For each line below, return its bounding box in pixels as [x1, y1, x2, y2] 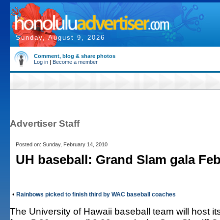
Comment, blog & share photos [34, 53, 115, 59]
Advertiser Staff [10, 118, 80, 129]
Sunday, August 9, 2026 [16, 34, 105, 41]
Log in [34, 59, 48, 65]
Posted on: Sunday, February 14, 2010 [16, 141, 108, 147]
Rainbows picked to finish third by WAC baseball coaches [16, 191, 176, 198]
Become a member [53, 59, 98, 65]
